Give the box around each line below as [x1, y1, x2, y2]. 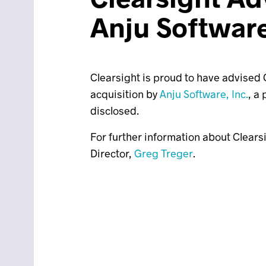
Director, [90, 147, 134, 160]
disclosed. [90, 104, 139, 117]
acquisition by [90, 87, 160, 100]
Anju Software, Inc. [160, 87, 248, 100]
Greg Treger [134, 147, 193, 160]
